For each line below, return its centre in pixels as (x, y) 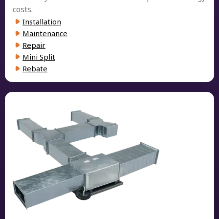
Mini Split (39, 56)
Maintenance (45, 33)
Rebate (35, 68)
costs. (23, 9)
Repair (34, 45)
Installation (42, 21)
